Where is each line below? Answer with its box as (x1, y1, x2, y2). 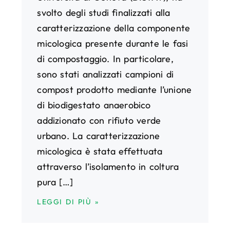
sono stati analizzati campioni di (37, 68, 174, 80)
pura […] (37, 176, 73, 188)
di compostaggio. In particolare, (37, 52, 174, 65)
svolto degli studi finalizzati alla (37, 6, 170, 18)
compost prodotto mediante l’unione (37, 83, 192, 95)
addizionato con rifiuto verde (37, 114, 161, 126)
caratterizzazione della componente (37, 22, 190, 34)
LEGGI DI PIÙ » (37, 197, 99, 206)
